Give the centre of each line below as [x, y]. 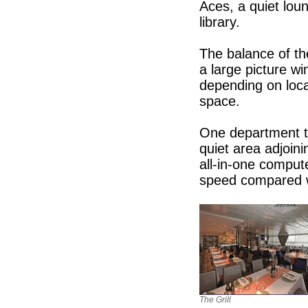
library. [220, 22]
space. [220, 101]
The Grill [215, 299]
